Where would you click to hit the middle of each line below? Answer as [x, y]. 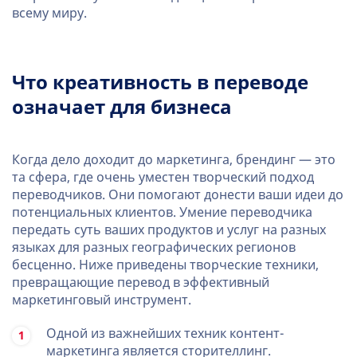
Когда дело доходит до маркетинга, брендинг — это [174, 160]
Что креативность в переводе [160, 82]
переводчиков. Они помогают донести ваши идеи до [178, 195]
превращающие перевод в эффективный [141, 282]
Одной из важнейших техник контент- [165, 333]
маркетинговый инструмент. [102, 300]
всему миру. [49, 13]
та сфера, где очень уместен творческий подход [163, 177]
